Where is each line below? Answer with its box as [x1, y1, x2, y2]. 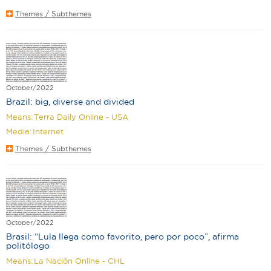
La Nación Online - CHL [34, 256, 125, 265]
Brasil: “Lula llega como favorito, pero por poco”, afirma [6, 231, 239, 241]
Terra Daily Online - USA [34, 112, 128, 121]
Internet [33, 126, 64, 135]
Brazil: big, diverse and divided [6, 96, 134, 106]
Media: [6, 126, 31, 135]
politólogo [6, 240, 50, 250]
